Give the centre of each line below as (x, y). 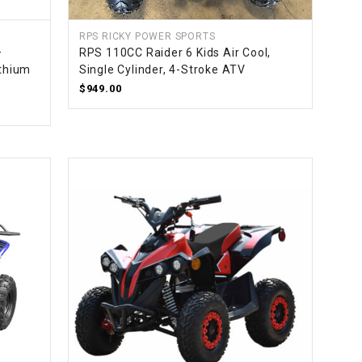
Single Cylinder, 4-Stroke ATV (162, 70)
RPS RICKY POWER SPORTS (147, 37)
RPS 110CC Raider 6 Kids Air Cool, (175, 53)
